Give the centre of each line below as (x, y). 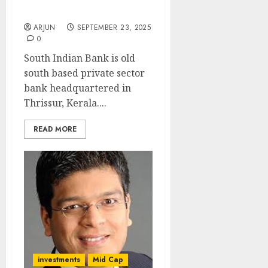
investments (59, 260)
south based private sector (84, 73)
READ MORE (55, 129)
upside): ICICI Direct (74, 12)
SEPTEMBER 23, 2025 (114, 28)
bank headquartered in (77, 88)
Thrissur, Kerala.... (65, 103)
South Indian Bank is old (80, 58)
